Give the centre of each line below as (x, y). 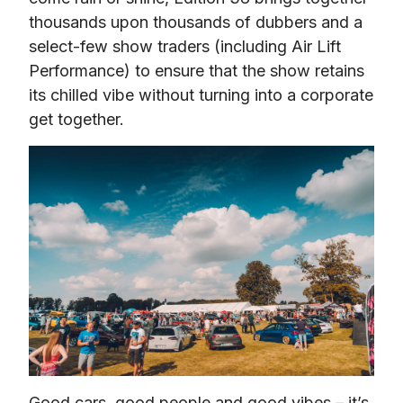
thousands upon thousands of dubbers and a (196, 22)
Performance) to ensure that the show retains (197, 70)
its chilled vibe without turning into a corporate (201, 94)
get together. (76, 119)
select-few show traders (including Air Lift (185, 46)
